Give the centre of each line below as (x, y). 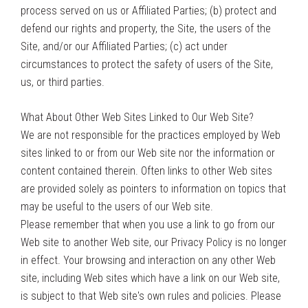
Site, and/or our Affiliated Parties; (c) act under (124, 46)
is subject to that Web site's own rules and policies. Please (151, 296)
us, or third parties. (63, 82)
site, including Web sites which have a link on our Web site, (150, 278)
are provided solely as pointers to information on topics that (153, 189)
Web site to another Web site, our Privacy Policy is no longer (154, 242)
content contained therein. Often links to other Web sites (146, 171)
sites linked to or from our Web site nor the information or (148, 153)
